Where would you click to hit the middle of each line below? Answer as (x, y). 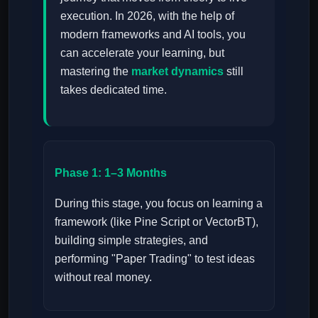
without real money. (103, 278)
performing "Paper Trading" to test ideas (155, 259)
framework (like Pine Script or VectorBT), (157, 222)
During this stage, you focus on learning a (159, 204)
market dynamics (177, 71)
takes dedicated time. (114, 89)
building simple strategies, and (131, 241)
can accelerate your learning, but (142, 53)
